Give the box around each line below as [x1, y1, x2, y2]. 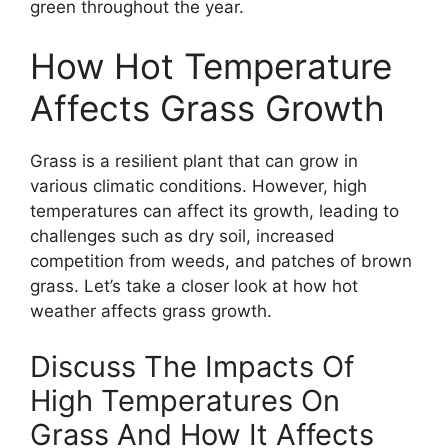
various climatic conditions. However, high [30, 176, 367, 197]
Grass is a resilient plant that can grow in [30, 151, 358, 172]
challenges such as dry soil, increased [30, 226, 335, 247]
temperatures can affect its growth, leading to [30, 201, 399, 222]
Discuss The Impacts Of [30, 348, 354, 384]
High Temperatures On [30, 382, 340, 418]
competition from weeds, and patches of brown [30, 251, 412, 272]
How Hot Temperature [30, 45, 392, 88]
